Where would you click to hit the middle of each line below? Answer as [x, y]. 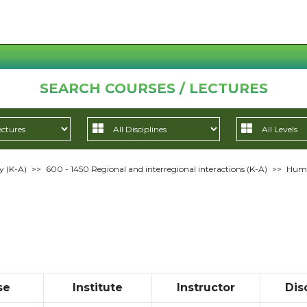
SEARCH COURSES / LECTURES [153, 88]
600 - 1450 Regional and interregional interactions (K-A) [156, 169]
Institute [97, 287]
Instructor [206, 287]
